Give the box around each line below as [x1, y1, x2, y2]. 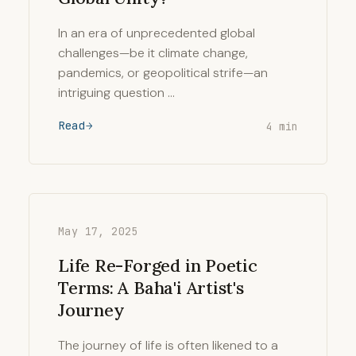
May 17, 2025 [58, 224, 138, 238]
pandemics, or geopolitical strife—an [58, 64, 268, 81]
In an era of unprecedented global [58, 25, 255, 41]
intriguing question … [58, 84, 175, 101]
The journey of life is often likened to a [58, 337, 278, 354]
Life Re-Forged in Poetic [58, 254, 257, 277]
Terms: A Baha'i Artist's [58, 277, 244, 299]
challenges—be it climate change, [58, 44, 248, 61]
